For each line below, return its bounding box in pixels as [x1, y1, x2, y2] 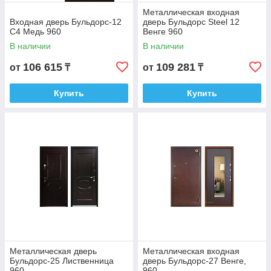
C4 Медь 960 [10, 27, 61, 36]
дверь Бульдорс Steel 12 [143, 17, 240, 27]
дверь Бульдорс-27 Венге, [143, 256, 246, 266]
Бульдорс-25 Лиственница [10, 256, 114, 266]
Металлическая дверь [10, 246, 97, 256]
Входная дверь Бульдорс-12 [10, 17, 122, 27]
